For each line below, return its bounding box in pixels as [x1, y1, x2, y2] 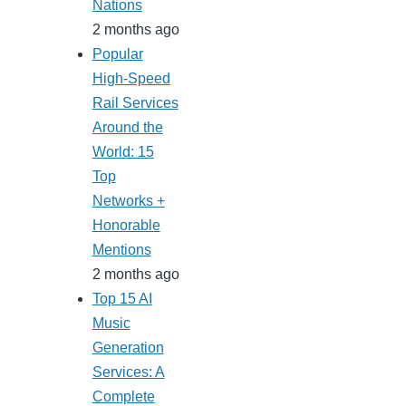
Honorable [92, 217, 160, 234]
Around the [92, 120, 163, 136]
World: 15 [92, 144, 154, 160]
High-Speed [92, 71, 170, 87]
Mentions [92, 242, 151, 258]
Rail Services [92, 95, 179, 111]
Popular [92, 46, 143, 63]
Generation [92, 340, 164, 356]
